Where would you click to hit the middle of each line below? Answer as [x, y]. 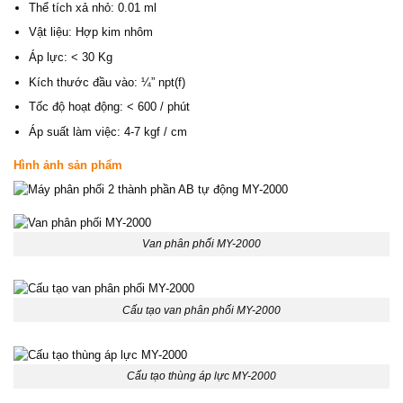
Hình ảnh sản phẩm [68, 165]
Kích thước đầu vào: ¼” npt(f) [107, 82]
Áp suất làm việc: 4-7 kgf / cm [107, 131]
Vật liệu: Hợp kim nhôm [90, 32]
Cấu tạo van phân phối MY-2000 [201, 310]
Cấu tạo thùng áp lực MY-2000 [201, 376]
